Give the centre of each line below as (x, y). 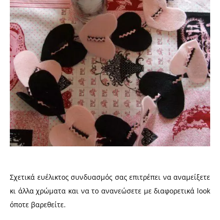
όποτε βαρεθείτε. (38, 205)
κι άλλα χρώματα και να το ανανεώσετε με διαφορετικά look (110, 191)
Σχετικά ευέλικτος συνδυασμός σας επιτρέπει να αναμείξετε (110, 177)
